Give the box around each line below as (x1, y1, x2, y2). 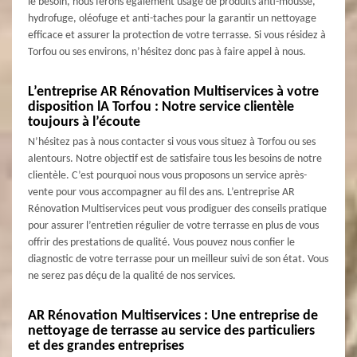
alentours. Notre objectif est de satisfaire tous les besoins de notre (28, 152, 322, 165)
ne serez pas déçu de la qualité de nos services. (28, 269, 236, 282)
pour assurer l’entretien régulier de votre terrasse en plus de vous (28, 219, 319, 232)
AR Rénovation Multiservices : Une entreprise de (28, 308, 318, 324)
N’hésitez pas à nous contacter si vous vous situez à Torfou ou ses (28, 135, 316, 148)
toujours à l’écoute (28, 114, 140, 130)
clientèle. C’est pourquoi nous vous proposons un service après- (28, 169, 307, 182)
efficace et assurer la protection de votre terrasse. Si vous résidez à (28, 29, 326, 41)
